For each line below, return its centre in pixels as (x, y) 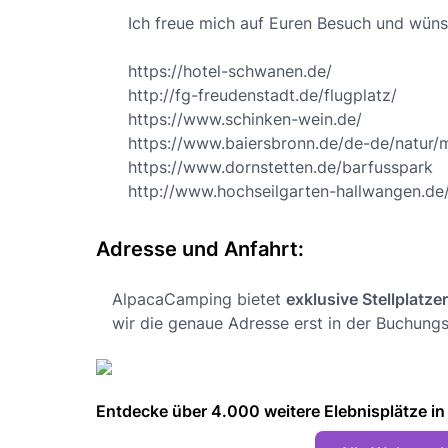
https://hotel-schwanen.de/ (230, 70)
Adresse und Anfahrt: (200, 248)
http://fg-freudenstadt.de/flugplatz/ (262, 94)
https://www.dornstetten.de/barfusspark (280, 166)
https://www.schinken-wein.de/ (245, 118)
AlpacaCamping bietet (199, 298)
